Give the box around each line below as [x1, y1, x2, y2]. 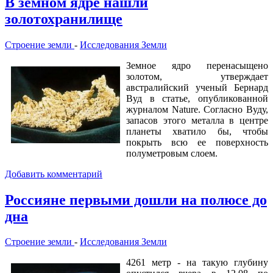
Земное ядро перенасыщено [126, 60, 268, 71]
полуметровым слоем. [126, 147, 218, 158]
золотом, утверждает [126, 71, 268, 82]
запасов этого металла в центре [126, 115, 268, 126]
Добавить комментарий [5, 168, 102, 179]
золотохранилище [5, 10, 122, 27]
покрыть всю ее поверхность [126, 136, 268, 147]
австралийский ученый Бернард [126, 82, 268, 93]
